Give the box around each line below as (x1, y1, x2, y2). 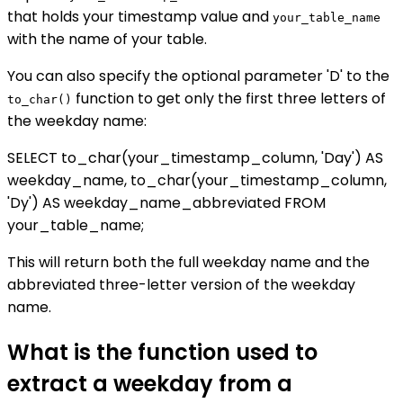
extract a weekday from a (7, 368, 292, 399)
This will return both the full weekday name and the (7, 251, 370, 273)
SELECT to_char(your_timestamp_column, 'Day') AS (7, 147, 383, 168)
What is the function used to (7, 336, 318, 367)
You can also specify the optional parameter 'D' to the (7, 65, 390, 86)
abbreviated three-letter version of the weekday (7, 273, 355, 295)
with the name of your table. (7, 28, 207, 49)
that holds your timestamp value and (7, 5, 273, 27)
